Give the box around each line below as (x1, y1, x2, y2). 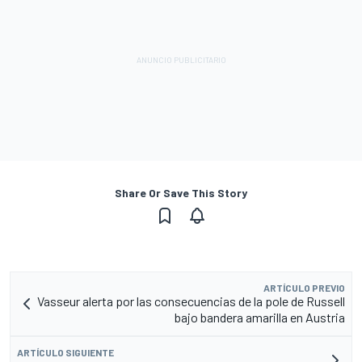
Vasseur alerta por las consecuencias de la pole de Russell (37, 293, 345, 309)
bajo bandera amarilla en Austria (175, 309, 345, 326)
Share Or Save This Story (115, 186, 247, 200)
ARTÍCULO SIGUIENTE (17, 347, 114, 359)
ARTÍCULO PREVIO (263, 282, 345, 294)
